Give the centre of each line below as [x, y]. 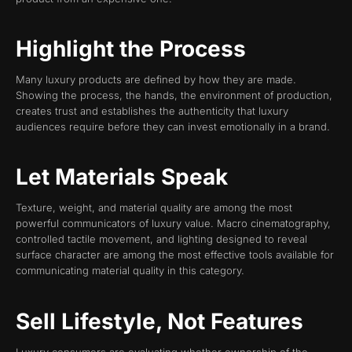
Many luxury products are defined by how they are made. [156, 80]
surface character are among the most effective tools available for [175, 255]
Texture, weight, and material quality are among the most [154, 208]
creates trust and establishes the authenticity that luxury [152, 111]
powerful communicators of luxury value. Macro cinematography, [173, 224]
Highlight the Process [131, 49]
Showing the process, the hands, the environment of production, [174, 95]
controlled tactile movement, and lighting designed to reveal [161, 239]
